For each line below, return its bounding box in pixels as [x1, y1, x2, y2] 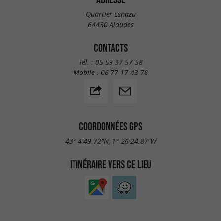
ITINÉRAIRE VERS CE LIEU [70, 158, 151, 170]
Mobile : [73, 68, 101, 77]
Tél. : [78, 57, 95, 67]
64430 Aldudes [87, 19, 134, 29]
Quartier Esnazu [85, 9, 136, 19]
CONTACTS [93, 41, 128, 54]
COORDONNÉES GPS [79, 120, 142, 133]
